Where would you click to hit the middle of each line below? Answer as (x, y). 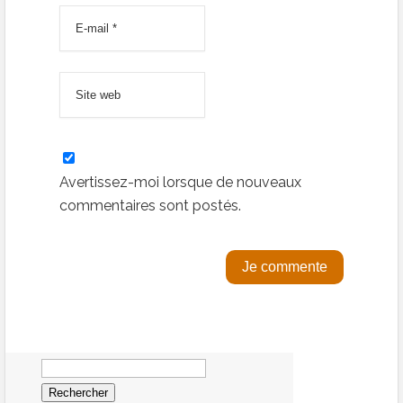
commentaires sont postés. (150, 205)
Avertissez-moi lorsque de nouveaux (180, 182)
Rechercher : (81, 358)
